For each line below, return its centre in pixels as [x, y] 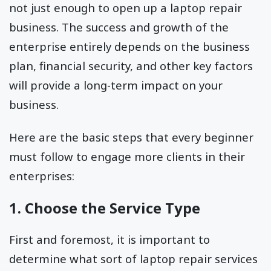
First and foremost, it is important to [109, 239]
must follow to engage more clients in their [127, 157]
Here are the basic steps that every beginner [131, 137]
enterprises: [42, 176]
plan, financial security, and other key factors [131, 66]
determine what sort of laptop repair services [133, 258]
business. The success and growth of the [119, 27]
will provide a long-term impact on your [116, 85]
